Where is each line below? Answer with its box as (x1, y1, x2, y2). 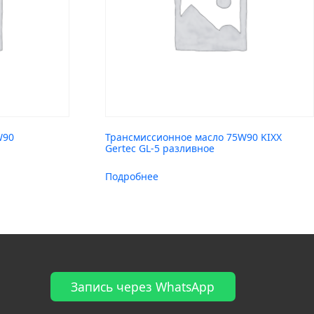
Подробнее (105, 169, 159, 183)
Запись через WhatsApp (71, 278, 214, 295)
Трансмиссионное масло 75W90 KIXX (105, 130, 282, 144)
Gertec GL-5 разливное (105, 141, 215, 155)
